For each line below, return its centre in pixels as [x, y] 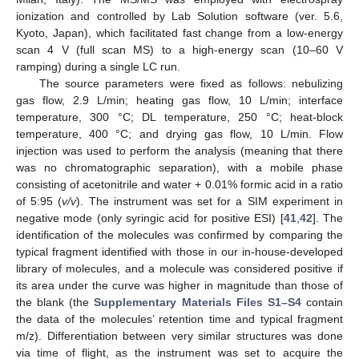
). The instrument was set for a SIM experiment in [210, 202]
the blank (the [55, 303]
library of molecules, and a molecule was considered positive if [179, 269]
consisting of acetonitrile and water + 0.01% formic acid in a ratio [179, 185]
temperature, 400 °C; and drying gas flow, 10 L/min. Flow [179, 134]
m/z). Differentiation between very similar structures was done [179, 336]
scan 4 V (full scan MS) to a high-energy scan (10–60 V [179, 50]
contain [322, 303]
